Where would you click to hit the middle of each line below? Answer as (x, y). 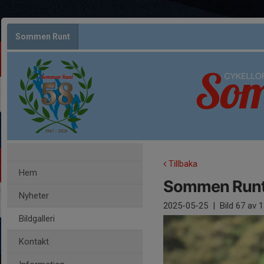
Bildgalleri (37, 219)
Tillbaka (182, 164)
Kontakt (34, 242)
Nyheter (34, 196)
